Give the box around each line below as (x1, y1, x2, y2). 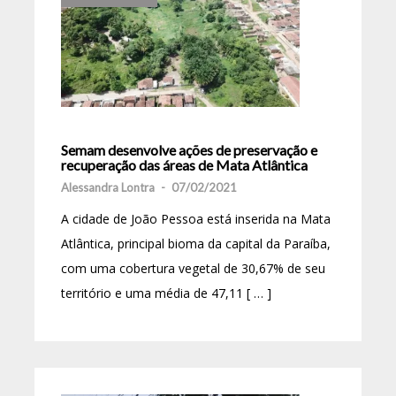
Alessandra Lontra (61, 180, 155, 194)
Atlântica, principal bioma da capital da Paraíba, (61, 235, 331, 252)
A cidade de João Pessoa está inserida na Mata (61, 210, 331, 227)
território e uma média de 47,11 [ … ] (61, 285, 271, 301)
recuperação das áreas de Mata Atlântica (61, 156, 308, 173)
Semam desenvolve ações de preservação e (61, 141, 317, 158)
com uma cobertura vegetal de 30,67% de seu (61, 260, 325, 277)
